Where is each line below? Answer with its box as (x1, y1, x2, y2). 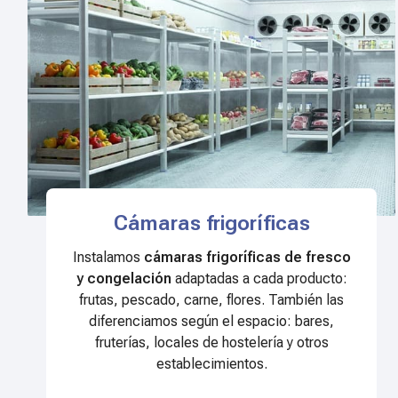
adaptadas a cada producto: (171, 270, 347, 288)
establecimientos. (155, 355, 267, 373)
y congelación (76, 270, 171, 288)
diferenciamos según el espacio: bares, (89, 313, 335, 330)
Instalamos (72, 249, 144, 267)
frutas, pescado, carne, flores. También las (79, 291, 345, 309)
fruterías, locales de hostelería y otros (94, 334, 329, 352)
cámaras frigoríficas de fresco (143, 249, 351, 267)
